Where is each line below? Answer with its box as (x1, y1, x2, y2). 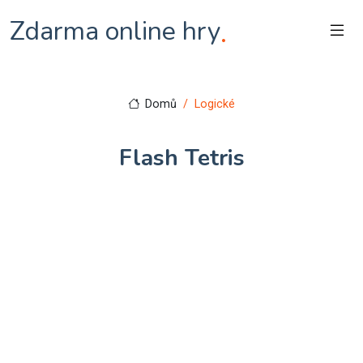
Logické (194, 97, 236, 111)
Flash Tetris (118, 143, 245, 173)
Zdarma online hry (10, 14, 220, 49)
